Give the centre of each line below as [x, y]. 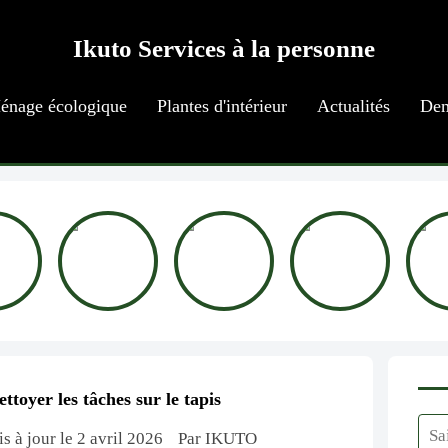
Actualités [353, 106]
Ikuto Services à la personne [224, 48]
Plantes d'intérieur [221, 106]
